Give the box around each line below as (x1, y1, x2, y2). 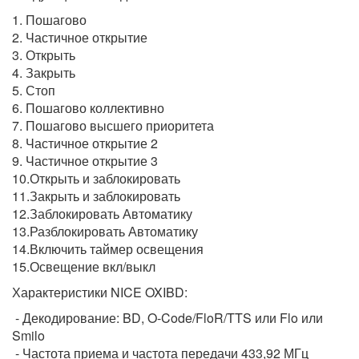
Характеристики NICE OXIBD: (12, 283, 188, 302)
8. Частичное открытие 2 (12, 134, 158, 153)
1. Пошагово (12, 10, 87, 30)
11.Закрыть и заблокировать (12, 187, 180, 206)
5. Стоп (12, 81, 55, 100)
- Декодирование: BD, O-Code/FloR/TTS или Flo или (12, 309, 323, 328)
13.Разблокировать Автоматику (12, 222, 198, 241)
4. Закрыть (12, 63, 75, 83)
